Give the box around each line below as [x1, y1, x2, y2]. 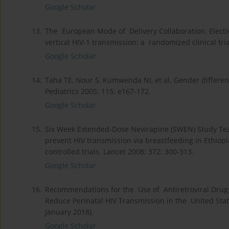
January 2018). [45, 207, 94, 217]
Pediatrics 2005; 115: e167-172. [45, 86, 151, 97]
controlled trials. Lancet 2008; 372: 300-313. [45, 147, 194, 157]
